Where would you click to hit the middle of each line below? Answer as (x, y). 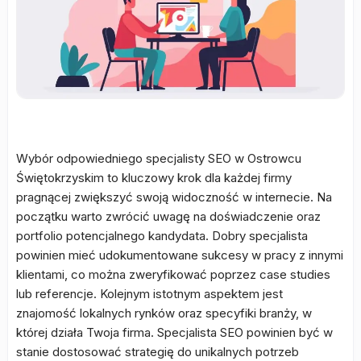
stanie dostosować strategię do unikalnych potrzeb (158, 352)
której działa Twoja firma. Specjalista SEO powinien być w (174, 332)
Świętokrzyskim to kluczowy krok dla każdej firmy (154, 178)
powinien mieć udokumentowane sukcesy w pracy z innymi (180, 255)
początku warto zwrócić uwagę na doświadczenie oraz (168, 216)
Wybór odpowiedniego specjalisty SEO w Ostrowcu (159, 158)
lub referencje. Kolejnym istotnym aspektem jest (149, 294)
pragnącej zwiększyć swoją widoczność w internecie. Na (174, 197)
